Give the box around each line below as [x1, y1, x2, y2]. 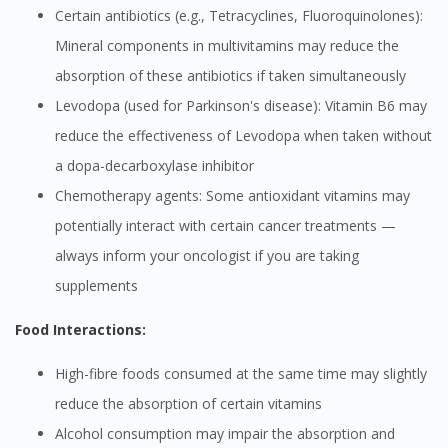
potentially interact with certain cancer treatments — [55, 216, 396, 236]
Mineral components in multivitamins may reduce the [55, 36, 399, 56]
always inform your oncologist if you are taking [55, 246, 359, 266]
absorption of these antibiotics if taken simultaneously [55, 66, 406, 86]
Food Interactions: [22, 320, 146, 340]
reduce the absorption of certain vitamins [55, 394, 322, 414]
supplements [55, 276, 138, 296]
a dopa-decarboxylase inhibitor [55, 156, 254, 176]
